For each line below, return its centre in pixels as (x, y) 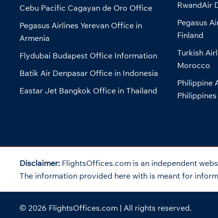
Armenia (35, 38)
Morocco (193, 65)
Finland (190, 35)
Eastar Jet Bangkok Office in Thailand (88, 91)
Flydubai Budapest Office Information (88, 56)
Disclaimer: (41, 163)
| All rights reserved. (155, 208)
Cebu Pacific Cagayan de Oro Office (86, 8)
